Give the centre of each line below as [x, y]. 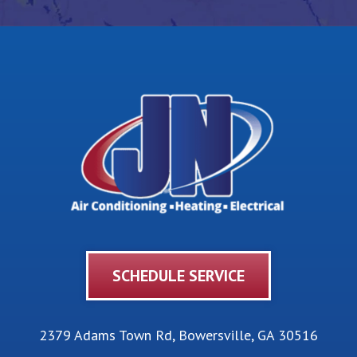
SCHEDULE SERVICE [178, 276]
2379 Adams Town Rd [106, 335]
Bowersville [215, 335]
